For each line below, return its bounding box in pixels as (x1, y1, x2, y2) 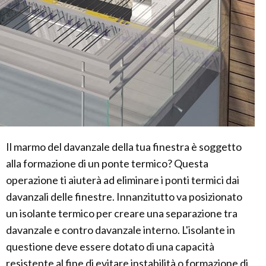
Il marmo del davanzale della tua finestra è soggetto (6, 140, 242, 154)
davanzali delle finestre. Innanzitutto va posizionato (6, 190, 242, 204)
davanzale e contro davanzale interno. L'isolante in (6, 223, 235, 237)
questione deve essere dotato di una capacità (6, 240, 214, 254)
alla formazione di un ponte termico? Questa (6, 157, 208, 170)
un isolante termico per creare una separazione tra (6, 207, 237, 220)
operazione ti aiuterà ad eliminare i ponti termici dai (6, 173, 239, 187)
